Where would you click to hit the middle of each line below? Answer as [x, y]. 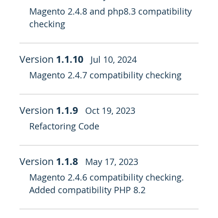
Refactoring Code [64, 126]
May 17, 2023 [112, 162]
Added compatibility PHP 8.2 [87, 190]
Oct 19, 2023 [110, 110]
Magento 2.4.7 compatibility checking [105, 75]
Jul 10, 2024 [114, 59]
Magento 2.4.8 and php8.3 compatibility [110, 11]
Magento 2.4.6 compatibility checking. [107, 177]
